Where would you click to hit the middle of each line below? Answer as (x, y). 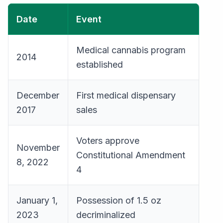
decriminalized (106, 215)
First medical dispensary (126, 95)
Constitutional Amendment (131, 155)
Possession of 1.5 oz (119, 200)
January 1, (37, 200)
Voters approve (108, 141)
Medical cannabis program (131, 50)
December (38, 95)
